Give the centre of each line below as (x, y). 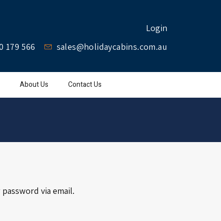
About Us (34, 85)
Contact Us (85, 85)
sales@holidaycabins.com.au (112, 46)
